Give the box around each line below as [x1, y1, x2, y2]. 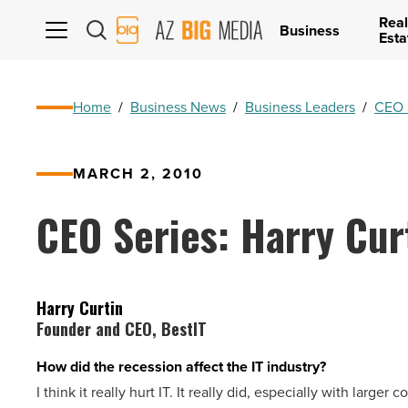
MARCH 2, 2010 [73, 163, 203, 184]
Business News [130, 97, 226, 117]
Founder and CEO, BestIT [36, 317, 207, 341]
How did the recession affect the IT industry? [36, 356, 326, 377]
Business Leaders [245, 97, 355, 117]
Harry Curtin [36, 296, 123, 320]
